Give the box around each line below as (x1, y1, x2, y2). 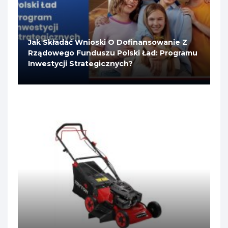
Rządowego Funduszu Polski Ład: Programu (28, 48, 197, 58)
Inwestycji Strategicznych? (28, 59, 133, 69)
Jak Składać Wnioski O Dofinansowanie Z (28, 38, 187, 47)
